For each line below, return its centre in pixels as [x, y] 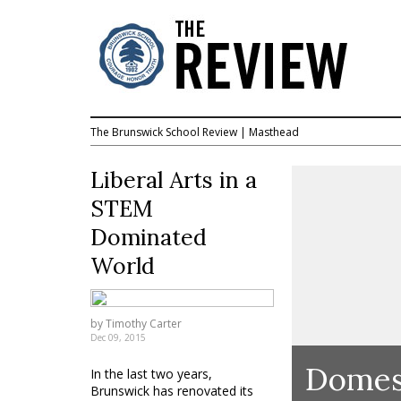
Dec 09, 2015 [118, 337]
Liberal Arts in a [173, 180]
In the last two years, [151, 374]
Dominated [148, 237]
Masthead [273, 132]
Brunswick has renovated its [171, 391]
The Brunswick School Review [163, 132]
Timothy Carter [143, 324]
